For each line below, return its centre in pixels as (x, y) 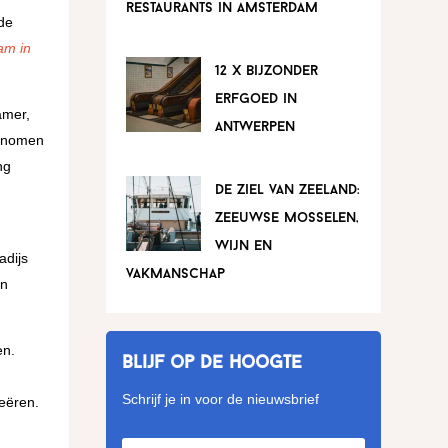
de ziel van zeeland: (287, 191)
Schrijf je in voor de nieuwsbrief (220, 399)
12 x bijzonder (266, 72)
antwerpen (254, 128)
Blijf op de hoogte (211, 364)
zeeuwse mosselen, (286, 219)
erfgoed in (255, 100)
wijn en (243, 247)
